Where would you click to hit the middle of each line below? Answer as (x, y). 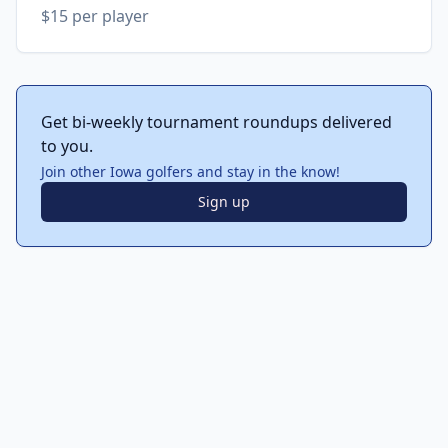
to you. (67, 146)
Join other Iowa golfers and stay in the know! (190, 171)
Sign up (224, 201)
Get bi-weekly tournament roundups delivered (216, 122)
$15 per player (95, 16)
